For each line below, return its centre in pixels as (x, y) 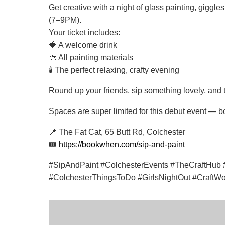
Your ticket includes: (84, 32)
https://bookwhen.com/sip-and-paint (122, 144)
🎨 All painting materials (91, 57)
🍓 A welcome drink (83, 45)
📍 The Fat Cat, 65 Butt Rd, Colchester (117, 132)
